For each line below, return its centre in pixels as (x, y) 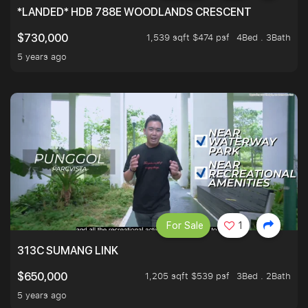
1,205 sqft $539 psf (187, 276)
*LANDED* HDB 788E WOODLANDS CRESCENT (134, 12)
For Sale (185, 226)
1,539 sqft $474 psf (188, 37)
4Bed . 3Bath (264, 37)
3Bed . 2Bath (264, 276)
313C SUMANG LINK (68, 251)
